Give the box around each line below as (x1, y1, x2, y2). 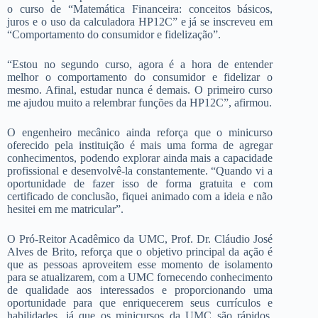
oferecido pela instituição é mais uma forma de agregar (7, 138, 273, 151)
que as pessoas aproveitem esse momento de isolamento (7, 258, 273, 270)
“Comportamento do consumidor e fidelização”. (7, 28, 221, 40)
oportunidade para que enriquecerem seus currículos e (7, 296, 273, 309)
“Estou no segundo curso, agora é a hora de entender (7, 57, 273, 70)
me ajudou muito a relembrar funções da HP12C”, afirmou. (7, 96, 272, 109)
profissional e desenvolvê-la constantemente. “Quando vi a (7, 164, 273, 177)
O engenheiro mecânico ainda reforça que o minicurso (7, 126, 273, 138)
